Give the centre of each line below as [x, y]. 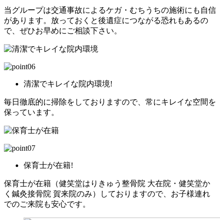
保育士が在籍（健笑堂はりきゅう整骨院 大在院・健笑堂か [107, 183]
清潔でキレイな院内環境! [68, 83]
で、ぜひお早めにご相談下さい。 [63, 30]
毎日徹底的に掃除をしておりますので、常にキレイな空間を [110, 102]
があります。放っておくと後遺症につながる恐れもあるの [106, 20]
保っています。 [31, 112]
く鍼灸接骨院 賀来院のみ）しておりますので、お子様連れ [107, 193]
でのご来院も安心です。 [47, 204]
